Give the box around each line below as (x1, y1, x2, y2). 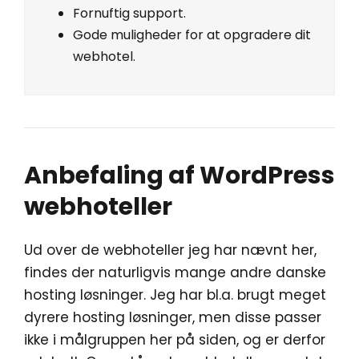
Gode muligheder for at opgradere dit (73, 25, 311, 44)
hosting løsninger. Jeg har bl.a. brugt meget (24, 284, 326, 305)
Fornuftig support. (73, 3, 186, 22)
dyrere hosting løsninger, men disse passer (24, 307, 321, 327)
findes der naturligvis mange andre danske (24, 262, 326, 282)
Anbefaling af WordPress (24, 158, 335, 192)
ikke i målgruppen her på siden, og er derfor (24, 329, 325, 349)
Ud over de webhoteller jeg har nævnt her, (24, 240, 317, 260)
